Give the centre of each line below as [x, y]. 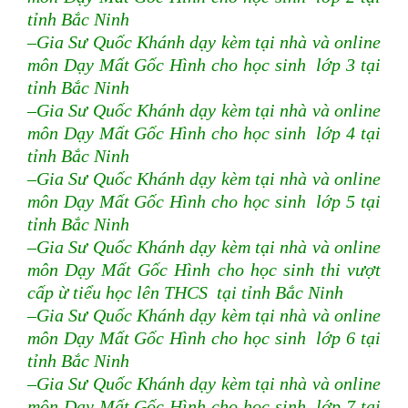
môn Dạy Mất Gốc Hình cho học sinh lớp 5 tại [204, 202]
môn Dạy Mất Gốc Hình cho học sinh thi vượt [204, 270]
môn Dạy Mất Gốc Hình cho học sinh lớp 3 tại [204, 65]
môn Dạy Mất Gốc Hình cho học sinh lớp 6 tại [204, 338]
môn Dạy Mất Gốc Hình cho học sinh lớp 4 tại [204, 133]
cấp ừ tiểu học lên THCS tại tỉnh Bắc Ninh [185, 293]
